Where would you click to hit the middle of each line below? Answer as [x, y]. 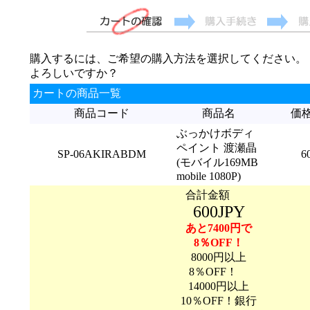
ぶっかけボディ [215, 133]
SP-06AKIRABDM [101, 154]
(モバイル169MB [217, 162]
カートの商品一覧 [76, 93]
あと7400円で [219, 228]
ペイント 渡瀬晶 [216, 148]
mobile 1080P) [208, 176]
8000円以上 [219, 257]
